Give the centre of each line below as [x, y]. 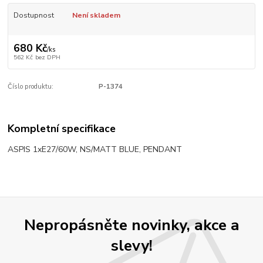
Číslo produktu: [31, 87]
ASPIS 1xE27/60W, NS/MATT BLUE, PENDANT [95, 149]
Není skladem [96, 15]
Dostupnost [33, 15]
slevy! [131, 246]
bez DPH [48, 58]
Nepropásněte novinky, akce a [131, 225]
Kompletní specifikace [62, 128]
